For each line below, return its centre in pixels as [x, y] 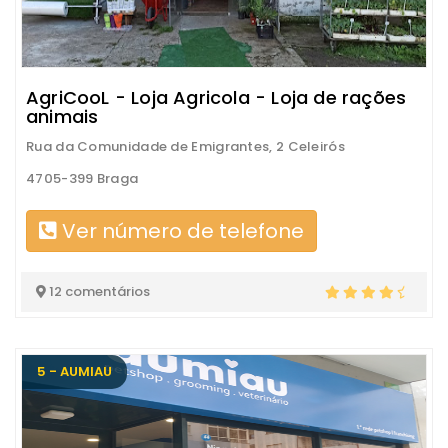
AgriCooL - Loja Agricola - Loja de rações [216, 97]
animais [62, 116]
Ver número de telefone [180, 230]
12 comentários [98, 291]
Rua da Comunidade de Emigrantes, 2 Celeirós [185, 146]
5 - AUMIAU [74, 371]
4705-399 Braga [82, 178]
